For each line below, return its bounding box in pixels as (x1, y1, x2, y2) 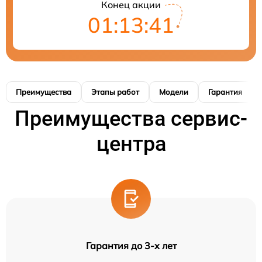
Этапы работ (91, 87, 139, 97)
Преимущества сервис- (15, 106, 247, 132)
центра (96, 132, 166, 157)
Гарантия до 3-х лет (85, 240, 177, 252)
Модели (159, 87, 188, 97)
